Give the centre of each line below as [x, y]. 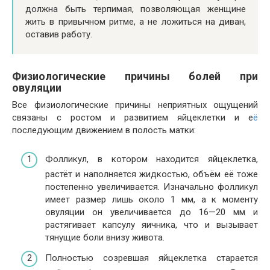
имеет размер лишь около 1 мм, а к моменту [152, 200]
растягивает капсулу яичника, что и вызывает [152, 225]
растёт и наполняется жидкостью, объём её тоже [152, 174]
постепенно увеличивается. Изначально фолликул [152, 187]
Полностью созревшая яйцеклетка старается [152, 258]
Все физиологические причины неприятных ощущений [135, 105]
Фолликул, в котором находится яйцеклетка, [152, 159]
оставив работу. [59, 34]
